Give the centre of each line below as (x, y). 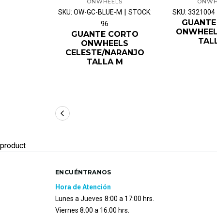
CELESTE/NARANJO (105, 52)
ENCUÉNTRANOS (83, 172)
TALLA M (105, 62)
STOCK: (140, 12)
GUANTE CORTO (105, 34)
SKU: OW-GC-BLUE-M (90, 12)
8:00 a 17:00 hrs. (129, 198)
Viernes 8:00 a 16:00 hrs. (92, 210)
